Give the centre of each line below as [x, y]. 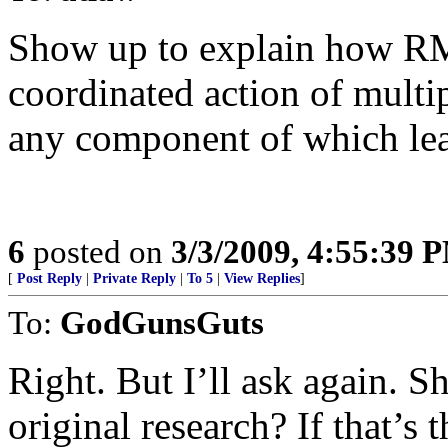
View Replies [262, 278]
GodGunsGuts [162, 322]
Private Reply [134, 278]
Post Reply [49, 278]
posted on [98, 251]
